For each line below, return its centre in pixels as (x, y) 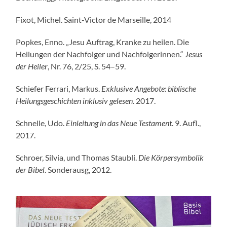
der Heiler (32, 66)
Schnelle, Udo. (41, 123)
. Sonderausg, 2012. (78, 170)
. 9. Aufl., (186, 123)
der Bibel (30, 170)
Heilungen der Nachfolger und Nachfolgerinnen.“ (101, 54)
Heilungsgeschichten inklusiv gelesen (74, 101)
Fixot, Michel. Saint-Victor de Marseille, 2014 (94, 20)
